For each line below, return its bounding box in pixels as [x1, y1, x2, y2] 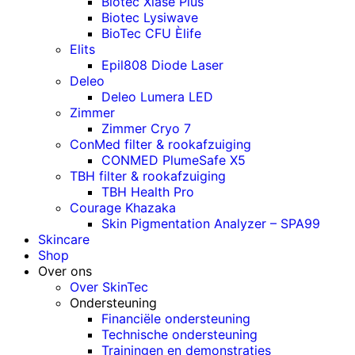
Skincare [38, 231, 90, 247]
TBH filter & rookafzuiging [70, 167, 226, 184]
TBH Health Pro [101, 183, 194, 200]
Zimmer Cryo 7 [101, 120, 191, 136]
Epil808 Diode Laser [101, 56, 223, 73]
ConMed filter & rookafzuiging [70, 136, 251, 152]
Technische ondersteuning [101, 326, 258, 342]
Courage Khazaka [70, 199, 176, 216]
